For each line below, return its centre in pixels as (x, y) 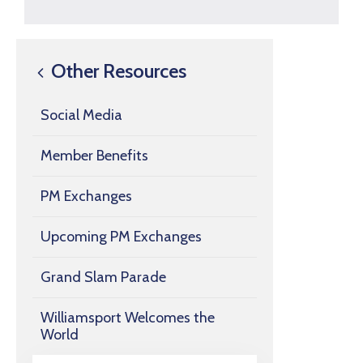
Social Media (81, 115)
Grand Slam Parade (103, 278)
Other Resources (117, 71)
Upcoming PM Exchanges (121, 237)
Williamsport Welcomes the (128, 318)
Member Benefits (94, 156)
